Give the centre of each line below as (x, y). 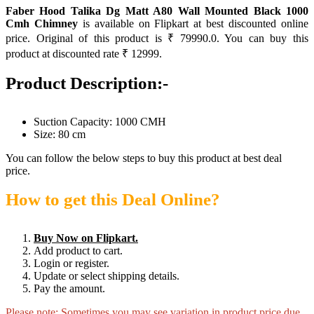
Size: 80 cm (60, 134)
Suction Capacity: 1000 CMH (100, 122)
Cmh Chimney (42, 23)
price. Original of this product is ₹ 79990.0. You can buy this (157, 38)
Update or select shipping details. (107, 276)
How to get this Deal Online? (113, 199)
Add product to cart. (78, 251)
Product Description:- (87, 83)
